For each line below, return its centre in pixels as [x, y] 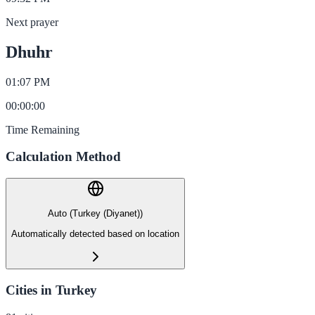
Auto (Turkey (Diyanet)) [95, 214]
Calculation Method [63, 157]
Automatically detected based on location [95, 233]
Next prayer [32, 22]
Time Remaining [43, 129]
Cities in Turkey [51, 290]
